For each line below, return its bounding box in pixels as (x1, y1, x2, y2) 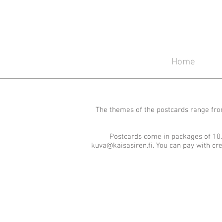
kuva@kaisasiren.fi (91, 141, 153, 150)
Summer (175, 204, 204, 214)
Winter (119, 202, 140, 212)
